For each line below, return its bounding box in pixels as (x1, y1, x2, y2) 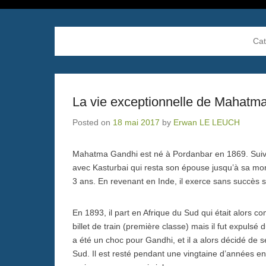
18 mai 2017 (113, 117, 160, 127)
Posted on (72, 117, 113, 127)
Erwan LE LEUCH (173, 117, 240, 127)
